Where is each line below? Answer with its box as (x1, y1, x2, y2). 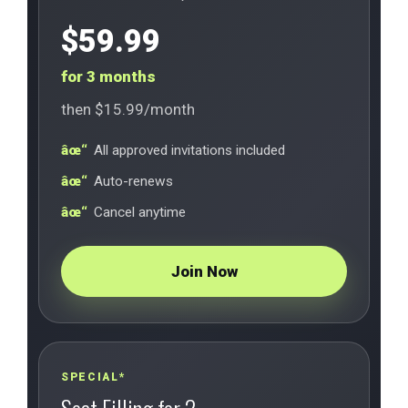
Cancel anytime (94, 204, 186, 220)
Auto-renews (94, 173, 173, 189)
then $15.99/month (61, 100, 195, 118)
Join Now (170, 262, 238, 280)
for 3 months (61, 67, 156, 86)
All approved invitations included (94, 142, 285, 158)
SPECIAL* (61, 371, 127, 383)
